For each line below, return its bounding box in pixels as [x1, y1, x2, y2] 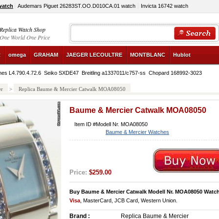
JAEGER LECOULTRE [66, 52, 122, 58]
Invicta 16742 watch [141, 3, 188, 9]
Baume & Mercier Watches [106, 129, 169, 135]
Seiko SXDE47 [44, 70, 79, 76]
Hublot [173, 52, 191, 58]
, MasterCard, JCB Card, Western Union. [80, 197, 177, 203]
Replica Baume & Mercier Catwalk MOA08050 [19, 86, 126, 92]
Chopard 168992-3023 [149, 70, 202, 76]
